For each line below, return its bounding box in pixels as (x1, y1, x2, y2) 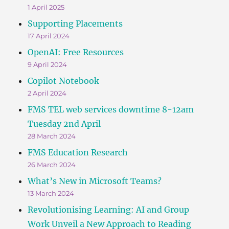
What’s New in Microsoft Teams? (28, 175, 162, 186)
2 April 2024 (28, 88, 67, 97)
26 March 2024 (28, 160, 76, 169)
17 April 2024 (28, 31, 70, 40)
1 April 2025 (28, 3, 65, 11)
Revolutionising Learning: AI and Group (28, 204, 190, 215)
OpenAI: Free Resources (28, 47, 124, 57)
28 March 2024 (28, 131, 76, 140)
